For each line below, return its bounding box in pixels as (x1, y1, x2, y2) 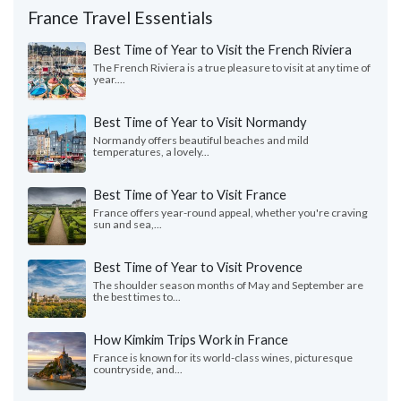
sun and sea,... (93, 217, 162, 231)
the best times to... (93, 289, 181, 303)
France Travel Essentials (28, 6, 213, 28)
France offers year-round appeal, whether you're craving (93, 205, 368, 219)
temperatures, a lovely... (93, 144, 209, 158)
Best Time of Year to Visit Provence (93, 258, 303, 275)
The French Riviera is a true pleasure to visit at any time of (93, 60, 371, 74)
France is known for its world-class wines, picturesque (93, 350, 353, 364)
